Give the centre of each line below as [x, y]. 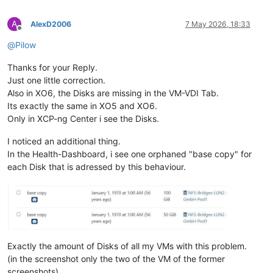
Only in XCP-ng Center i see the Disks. [83, 119]
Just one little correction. [56, 80]
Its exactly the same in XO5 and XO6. [82, 106]
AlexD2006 [51, 24]
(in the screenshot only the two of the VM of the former [116, 259]
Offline [30, 33]
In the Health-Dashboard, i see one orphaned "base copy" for [129, 154]
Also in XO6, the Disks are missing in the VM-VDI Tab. [113, 93]
